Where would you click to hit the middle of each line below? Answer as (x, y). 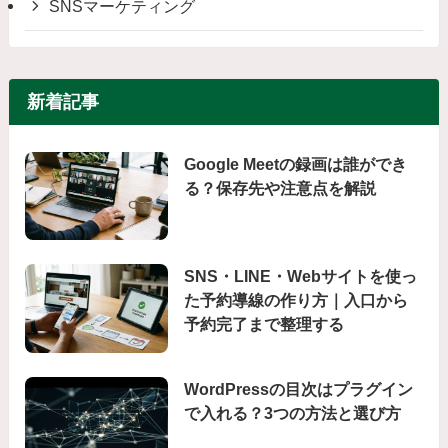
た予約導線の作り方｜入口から (296, 300)
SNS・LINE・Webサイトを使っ (301, 276)
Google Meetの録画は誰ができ (296, 163)
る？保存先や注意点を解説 (280, 187)
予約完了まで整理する (264, 324)
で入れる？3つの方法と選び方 (293, 413)
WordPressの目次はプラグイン (299, 389)
